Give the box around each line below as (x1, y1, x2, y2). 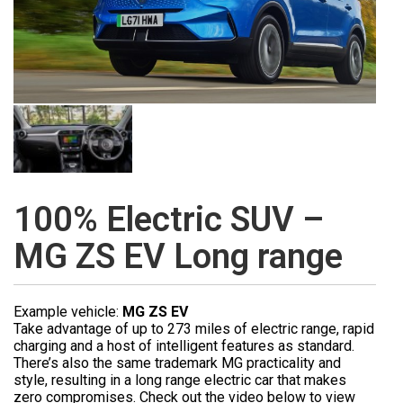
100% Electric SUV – (13, 199, 324, 239)
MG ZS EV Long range (13, 236, 343, 276)
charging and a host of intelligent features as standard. (13, 336, 354, 354)
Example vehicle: (13, 302, 122, 320)
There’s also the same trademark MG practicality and (13, 354, 341, 372)
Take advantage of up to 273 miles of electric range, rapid (13, 319, 374, 337)
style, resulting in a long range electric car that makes (13, 371, 346, 389)
